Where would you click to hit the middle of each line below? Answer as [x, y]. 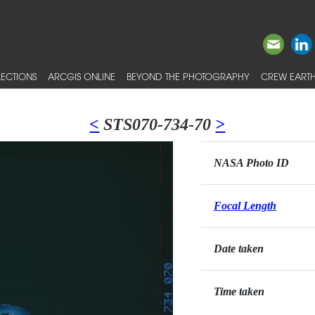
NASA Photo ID [251, 163]
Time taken [239, 291]
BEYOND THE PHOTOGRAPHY [188, 76]
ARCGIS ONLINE [82, 76]
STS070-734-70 [157, 124]
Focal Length [245, 206]
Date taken [238, 249]
